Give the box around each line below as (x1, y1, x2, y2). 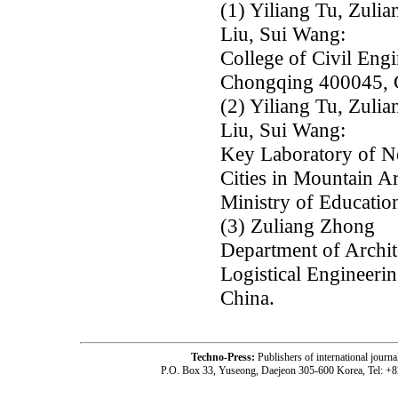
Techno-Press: (190, 351, 258, 363)
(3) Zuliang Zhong (220, 214, 375, 237)
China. (220, 286, 275, 309)
